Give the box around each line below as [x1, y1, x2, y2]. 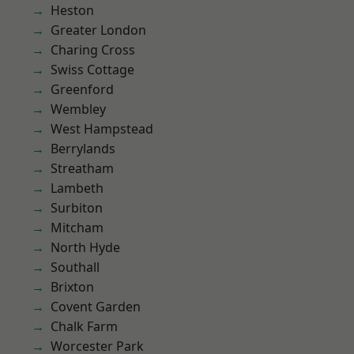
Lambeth [51, 179, 104, 197]
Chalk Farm [51, 318, 118, 335]
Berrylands [51, 140, 115, 157]
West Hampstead [51, 120, 153, 137]
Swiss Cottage [51, 61, 134, 78]
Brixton [51, 278, 94, 296]
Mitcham [51, 219, 104, 236]
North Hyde [51, 239, 120, 256]
